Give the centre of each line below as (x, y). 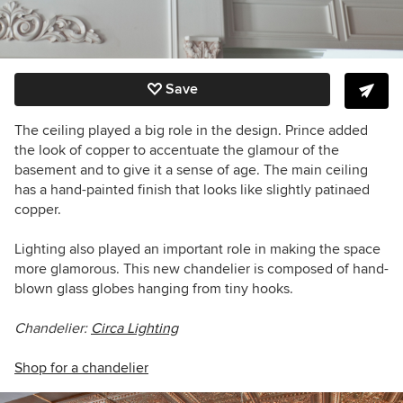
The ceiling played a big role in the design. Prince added (191, 130)
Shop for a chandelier (81, 367)
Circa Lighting (134, 328)
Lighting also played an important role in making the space (197, 249)
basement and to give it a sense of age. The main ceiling (191, 170)
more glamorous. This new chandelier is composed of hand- (201, 269)
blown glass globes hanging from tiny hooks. (154, 288)
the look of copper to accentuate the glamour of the (177, 150)
